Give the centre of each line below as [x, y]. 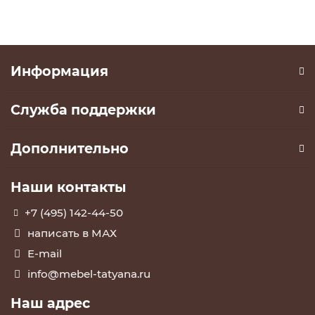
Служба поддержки [83, 110]
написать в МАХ [72, 233]
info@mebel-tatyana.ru [89, 274]
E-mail [45, 254]
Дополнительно [70, 149]
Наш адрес [50, 303]
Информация [59, 71]
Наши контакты [68, 187]
